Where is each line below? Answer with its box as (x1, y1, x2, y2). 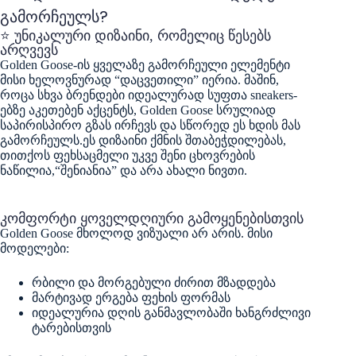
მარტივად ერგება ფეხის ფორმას (32, 291, 230, 305)
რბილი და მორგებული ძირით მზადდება (32, 276, 276, 290)
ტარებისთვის (32, 321, 111, 335)
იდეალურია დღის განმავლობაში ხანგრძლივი (32, 306, 311, 320)
